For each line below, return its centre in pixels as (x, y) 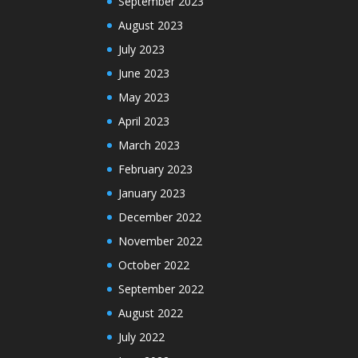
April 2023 (144, 121)
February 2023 (156, 169)
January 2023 (152, 193)
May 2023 (144, 97)
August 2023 (151, 25)
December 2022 (160, 217)
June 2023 (144, 73)
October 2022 (154, 265)
